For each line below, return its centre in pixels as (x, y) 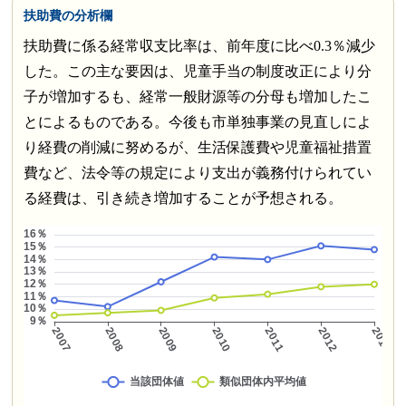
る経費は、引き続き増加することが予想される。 (183, 198)
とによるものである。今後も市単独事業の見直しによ (197, 122)
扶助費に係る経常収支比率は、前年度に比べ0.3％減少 (199, 46)
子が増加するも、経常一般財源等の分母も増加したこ (197, 97)
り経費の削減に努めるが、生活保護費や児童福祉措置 (197, 148)
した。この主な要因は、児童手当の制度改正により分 (197, 72)
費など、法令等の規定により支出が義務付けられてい (197, 173)
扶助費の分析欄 (68, 16)
